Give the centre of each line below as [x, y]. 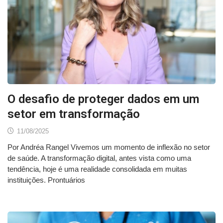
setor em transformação [74, 114]
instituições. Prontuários [46, 180]
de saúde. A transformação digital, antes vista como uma [99, 158]
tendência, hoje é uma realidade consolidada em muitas [97, 169]
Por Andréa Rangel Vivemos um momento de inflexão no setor [109, 147]
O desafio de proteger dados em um [103, 99]
